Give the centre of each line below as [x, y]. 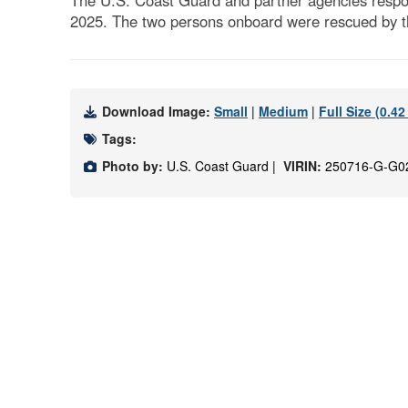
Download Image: [158, 111]
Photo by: [133, 166]
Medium [283, 111]
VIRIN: [304, 166]
